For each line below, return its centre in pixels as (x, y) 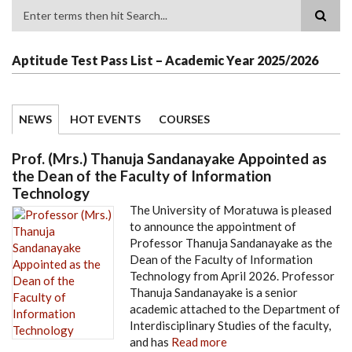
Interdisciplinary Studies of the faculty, (230, 326)
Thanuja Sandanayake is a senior (214, 293)
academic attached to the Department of (235, 309)
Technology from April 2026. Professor (232, 276)
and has (150, 342)
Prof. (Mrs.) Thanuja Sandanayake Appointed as (169, 159)
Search (31, 27)
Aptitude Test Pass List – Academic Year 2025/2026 (165, 60)
